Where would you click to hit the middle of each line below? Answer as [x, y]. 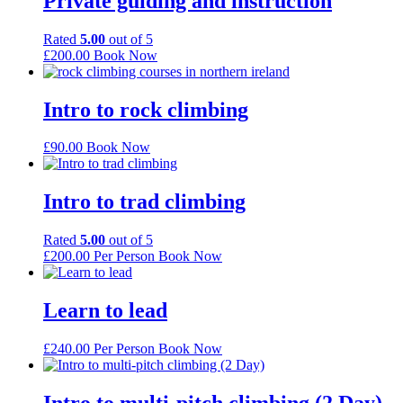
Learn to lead [105, 311]
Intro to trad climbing [144, 202]
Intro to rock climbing [146, 109]
